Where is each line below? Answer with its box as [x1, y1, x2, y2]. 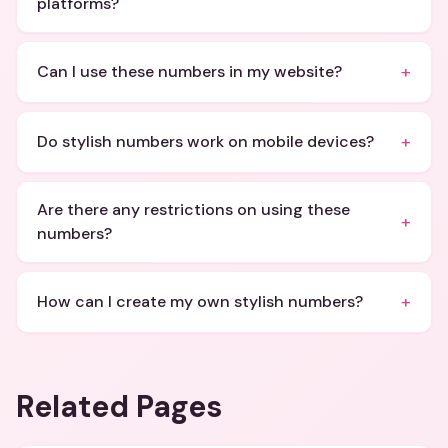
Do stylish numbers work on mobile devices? [37, 131, 374, 152]
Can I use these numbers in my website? [37, 61, 342, 82]
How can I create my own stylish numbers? [37, 291, 363, 312]
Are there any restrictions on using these [37, 199, 350, 220]
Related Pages [16, 387, 222, 426]
